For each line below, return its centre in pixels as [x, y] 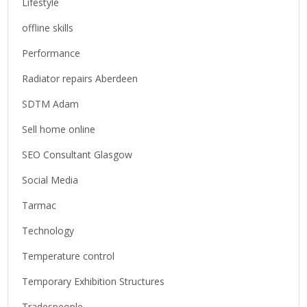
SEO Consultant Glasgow [77, 154]
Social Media [50, 180]
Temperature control [69, 256]
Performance [51, 53]
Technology [48, 230]
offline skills [48, 27]
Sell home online [59, 129]
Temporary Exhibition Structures [94, 281]
